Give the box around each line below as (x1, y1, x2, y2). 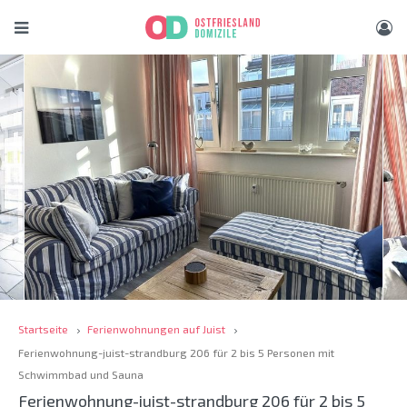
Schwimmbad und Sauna (18, 368, 144, 382)
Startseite (18, 323, 68, 335)
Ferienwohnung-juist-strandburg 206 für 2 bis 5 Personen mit (18, 346, 334, 360)
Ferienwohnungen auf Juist (87, 323, 225, 335)
